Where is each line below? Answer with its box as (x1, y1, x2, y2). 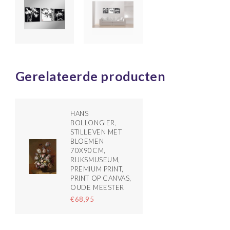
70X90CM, (70, 146, 106, 155)
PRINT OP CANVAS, (70, 174, 131, 183)
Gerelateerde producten (15, 68, 166, 84)
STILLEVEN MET (70, 128, 122, 137)
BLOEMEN (70, 137, 104, 146)
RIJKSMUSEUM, (70, 156, 120, 164)
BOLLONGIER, (70, 119, 117, 127)
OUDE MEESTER (70, 183, 124, 192)
